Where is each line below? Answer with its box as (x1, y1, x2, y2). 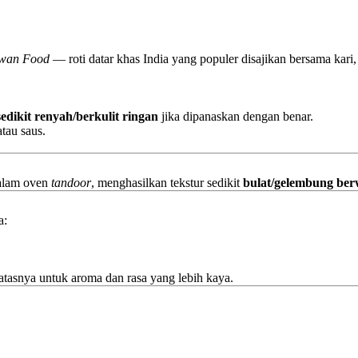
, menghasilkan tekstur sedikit (91, 176, 243, 189)
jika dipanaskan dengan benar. (158, 109, 313, 123)
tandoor (51, 176, 91, 189)
